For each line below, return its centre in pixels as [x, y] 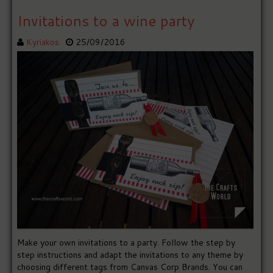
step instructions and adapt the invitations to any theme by [130, 254]
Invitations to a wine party [106, 21]
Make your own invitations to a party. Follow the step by [126, 242]
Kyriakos [43, 42]
